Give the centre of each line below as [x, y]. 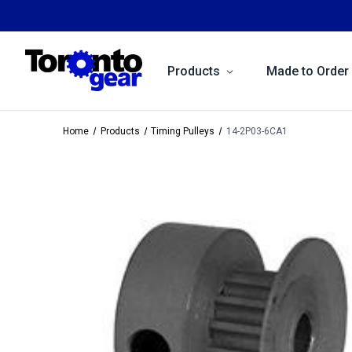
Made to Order [308, 71]
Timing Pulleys [183, 131]
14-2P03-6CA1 [257, 131]
